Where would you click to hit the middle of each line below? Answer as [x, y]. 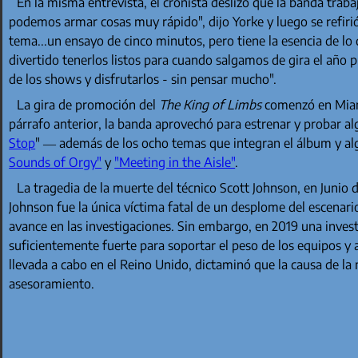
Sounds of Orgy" [56, 163]
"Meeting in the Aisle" [175, 163]
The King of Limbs [211, 105]
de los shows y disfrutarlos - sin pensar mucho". [143, 80]
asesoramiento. [52, 284]
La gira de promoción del [88, 105]
